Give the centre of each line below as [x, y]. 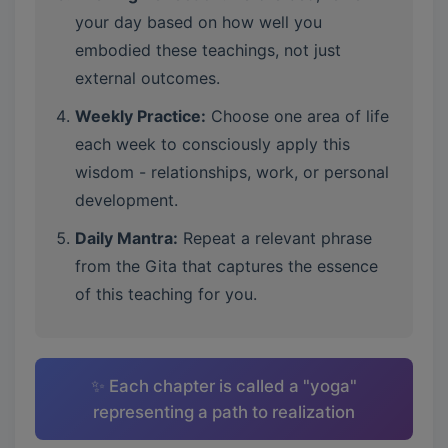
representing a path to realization [224, 412]
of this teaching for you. [166, 294]
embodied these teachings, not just [208, 50]
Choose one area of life [297, 116]
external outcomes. [147, 78]
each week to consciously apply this [212, 144]
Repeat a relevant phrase [275, 238]
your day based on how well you [198, 22]
